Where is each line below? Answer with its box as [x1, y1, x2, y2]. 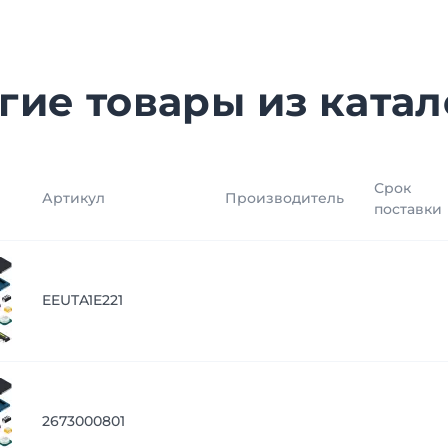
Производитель [225, 189, 344, 207]
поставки [374, 200, 442, 218]
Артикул [42, 189, 105, 207]
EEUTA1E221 [42, 291, 123, 309]
